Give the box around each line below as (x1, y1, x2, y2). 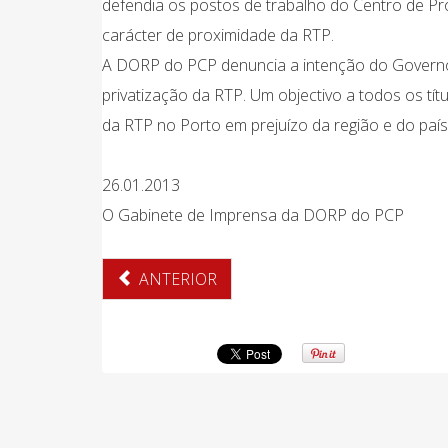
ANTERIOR (139, 268, 217, 290)
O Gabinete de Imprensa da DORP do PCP (102, 204, 404, 226)
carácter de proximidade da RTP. (102, 24, 338, 46)
